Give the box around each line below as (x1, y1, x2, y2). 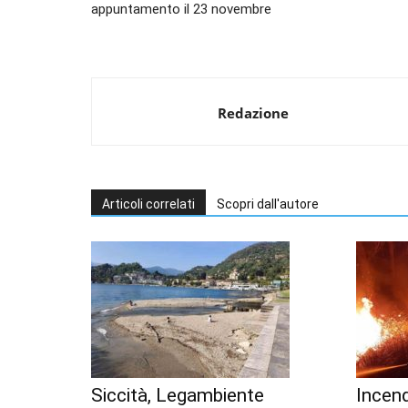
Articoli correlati (102, 197, 195, 212)
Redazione (218, 104, 289, 123)
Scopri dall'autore (217, 197, 319, 212)
